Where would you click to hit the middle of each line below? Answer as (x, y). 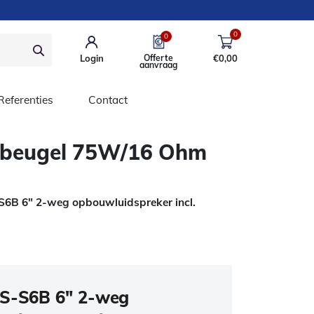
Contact (108, 100)
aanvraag (158, 64)
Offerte (158, 57)
